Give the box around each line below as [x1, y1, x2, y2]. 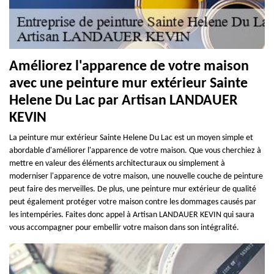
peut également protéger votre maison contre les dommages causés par [9, 197, 256, 207]
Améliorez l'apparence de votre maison [9, 59, 249, 74]
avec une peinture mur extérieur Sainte [9, 76, 248, 91]
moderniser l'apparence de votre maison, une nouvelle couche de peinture [9, 171, 263, 181]
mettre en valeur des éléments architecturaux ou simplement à [9, 158, 225, 168]
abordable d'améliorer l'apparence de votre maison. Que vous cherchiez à [9, 146, 261, 155]
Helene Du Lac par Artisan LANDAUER [9, 93, 238, 108]
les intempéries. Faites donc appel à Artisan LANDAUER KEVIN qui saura [9, 210, 254, 220]
